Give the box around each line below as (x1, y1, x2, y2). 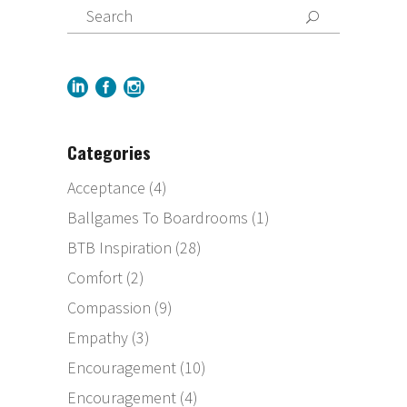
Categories (67, 139, 151, 165)
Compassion (67, 297, 151, 319)
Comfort (67, 267, 123, 289)
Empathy (67, 327, 128, 349)
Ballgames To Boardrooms (67, 207, 248, 229)
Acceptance (67, 177, 145, 199)
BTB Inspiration (67, 237, 172, 259)
